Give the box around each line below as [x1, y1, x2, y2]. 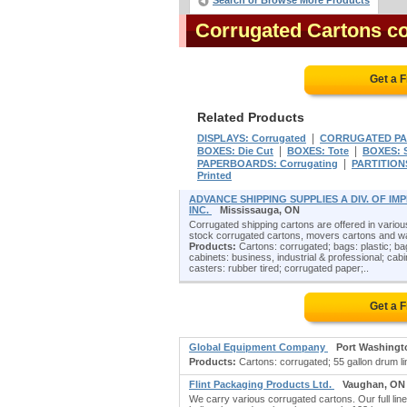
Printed [197, 170, 232, 181]
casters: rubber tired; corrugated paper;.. [189, 263, 369, 273]
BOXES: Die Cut [197, 145, 273, 156]
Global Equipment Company [189, 342, 328, 352]
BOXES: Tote [287, 145, 349, 156]
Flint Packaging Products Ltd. [189, 379, 334, 390]
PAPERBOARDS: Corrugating [197, 158, 338, 169]
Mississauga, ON [220, 204, 300, 215]
